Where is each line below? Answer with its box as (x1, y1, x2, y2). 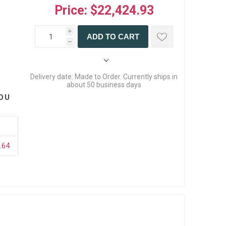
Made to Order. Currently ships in (75, 73, 178, 81)
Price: (54, 3, 87, 18)
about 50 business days (67, 81, 142, 89)
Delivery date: (30, 73, 74, 81)
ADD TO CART (86, 32, 139, 41)
